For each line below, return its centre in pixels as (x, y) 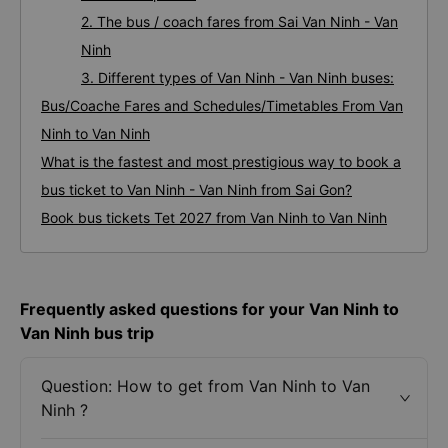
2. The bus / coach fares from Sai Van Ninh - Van (239, 21)
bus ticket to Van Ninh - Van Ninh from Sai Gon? (196, 189)
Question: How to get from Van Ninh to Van (205, 386)
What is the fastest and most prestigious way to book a (221, 161)
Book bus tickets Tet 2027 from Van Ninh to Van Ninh (214, 217)
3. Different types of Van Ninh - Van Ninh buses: (237, 77)
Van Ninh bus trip (87, 333)
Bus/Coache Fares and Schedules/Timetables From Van (222, 105)
